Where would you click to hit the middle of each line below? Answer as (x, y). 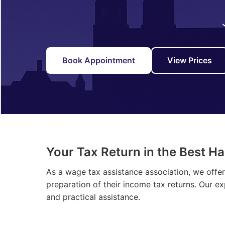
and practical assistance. (93, 197)
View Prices (190, 60)
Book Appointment (99, 60)
